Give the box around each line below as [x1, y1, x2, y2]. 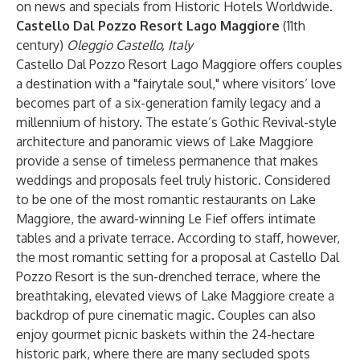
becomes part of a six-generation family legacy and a [16, 95, 321, 111]
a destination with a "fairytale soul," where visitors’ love [16, 76, 336, 92]
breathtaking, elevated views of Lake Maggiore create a [16, 288, 334, 304]
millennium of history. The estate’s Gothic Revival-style [16, 114, 337, 130]
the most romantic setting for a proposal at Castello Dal [16, 249, 339, 265]
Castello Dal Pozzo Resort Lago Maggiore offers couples [16, 56, 342, 72]
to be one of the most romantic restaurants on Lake [16, 191, 316, 207]
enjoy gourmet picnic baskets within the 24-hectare [16, 326, 315, 342]
